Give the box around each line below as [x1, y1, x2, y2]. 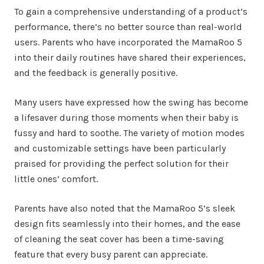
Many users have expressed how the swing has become [14, 97, 248, 108]
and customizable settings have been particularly [14, 143, 226, 154]
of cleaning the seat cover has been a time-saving [14, 233, 224, 245]
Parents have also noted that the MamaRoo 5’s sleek [14, 203, 235, 214]
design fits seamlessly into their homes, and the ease [14, 218, 240, 230]
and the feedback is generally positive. [14, 67, 177, 79]
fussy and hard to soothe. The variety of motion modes [14, 127, 245, 139]
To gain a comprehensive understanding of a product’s [14, 6, 247, 18]
